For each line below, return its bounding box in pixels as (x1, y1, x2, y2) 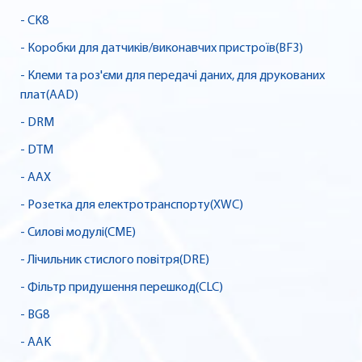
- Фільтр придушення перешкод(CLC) (20, 281, 223, 295)
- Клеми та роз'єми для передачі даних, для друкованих (20, 69, 325, 83)
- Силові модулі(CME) (20, 226, 136, 240)
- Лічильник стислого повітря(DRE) (20, 254, 209, 267)
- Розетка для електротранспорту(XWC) (20, 199, 243, 213)
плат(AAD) (20, 89, 78, 103)
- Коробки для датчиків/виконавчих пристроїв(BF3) (20, 42, 303, 56)
